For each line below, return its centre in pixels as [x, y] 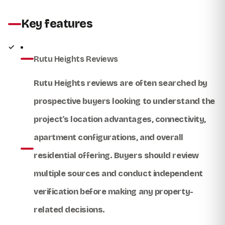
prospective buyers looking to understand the [124, 101]
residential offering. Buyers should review [116, 155]
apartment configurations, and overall [108, 137]
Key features [57, 24]
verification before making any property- [114, 191]
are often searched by [162, 83]
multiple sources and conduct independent [118, 173]
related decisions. [69, 209]
